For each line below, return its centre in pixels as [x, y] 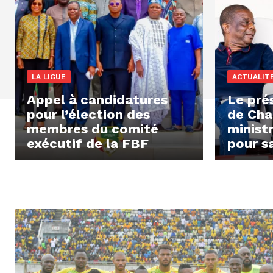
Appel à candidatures [97, 99]
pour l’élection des [88, 114]
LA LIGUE [49, 76]
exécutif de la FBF [88, 143]
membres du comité [93, 129]
